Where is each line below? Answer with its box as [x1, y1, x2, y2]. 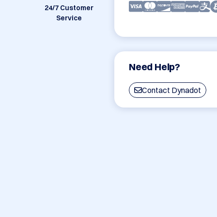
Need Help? [129, 61, 181, 73]
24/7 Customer [44, 3, 93, 13]
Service [56, 14, 82, 23]
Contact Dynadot [142, 85, 201, 95]
